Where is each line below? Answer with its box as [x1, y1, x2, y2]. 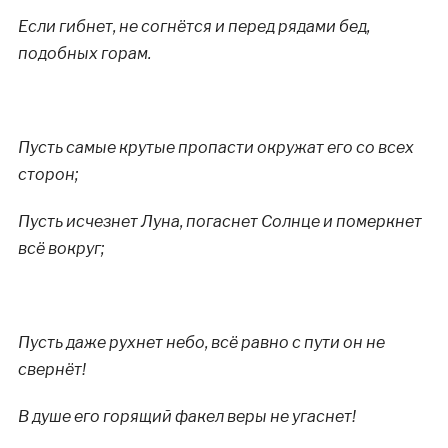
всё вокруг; [17, 239, 105, 258]
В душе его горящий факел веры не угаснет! [17, 407, 356, 426]
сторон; [17, 165, 79, 184]
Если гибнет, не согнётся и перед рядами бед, [17, 17, 370, 36]
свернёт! [17, 360, 86, 379]
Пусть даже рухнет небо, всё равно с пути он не [17, 333, 385, 352]
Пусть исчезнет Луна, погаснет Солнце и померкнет [17, 212, 422, 231]
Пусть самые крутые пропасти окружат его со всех [17, 138, 414, 157]
